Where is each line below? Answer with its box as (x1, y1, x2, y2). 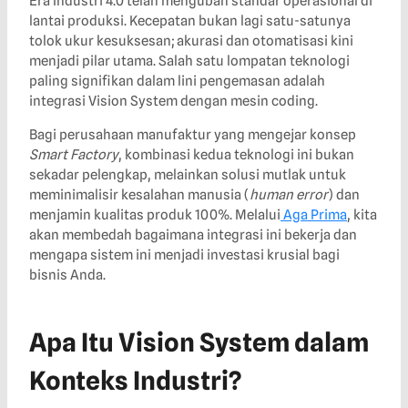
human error (250, 187, 328, 204)
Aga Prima (283, 207, 347, 224)
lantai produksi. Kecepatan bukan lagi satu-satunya (29, 13, 351, 30)
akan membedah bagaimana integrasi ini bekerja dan (29, 227, 357, 244)
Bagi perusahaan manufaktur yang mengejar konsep (29, 127, 356, 144)
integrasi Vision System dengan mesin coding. (29, 93, 318, 110)
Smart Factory (29, 147, 118, 164)
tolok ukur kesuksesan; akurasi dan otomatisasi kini (29, 33, 353, 50)
